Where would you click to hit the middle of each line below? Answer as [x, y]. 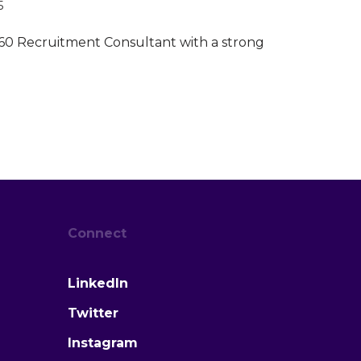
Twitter [93, 313]
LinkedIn [98, 283]
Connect [97, 233]
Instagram [102, 343]
